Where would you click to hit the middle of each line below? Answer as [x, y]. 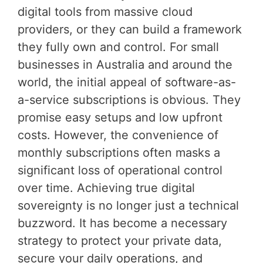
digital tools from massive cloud [105, 11]
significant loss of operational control [120, 170]
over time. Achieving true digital [106, 188]
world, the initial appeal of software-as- [127, 82]
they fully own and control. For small [118, 47]
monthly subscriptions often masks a [119, 152]
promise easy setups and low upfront [120, 117]
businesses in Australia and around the [125, 64]
